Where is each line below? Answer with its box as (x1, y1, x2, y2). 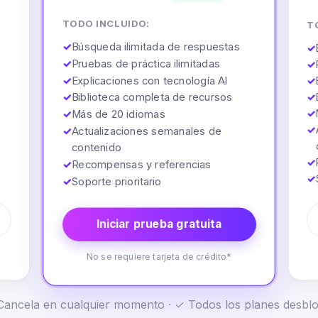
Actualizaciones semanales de (71, 124, 221, 137)
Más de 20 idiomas (71, 107, 165, 120)
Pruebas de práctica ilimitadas (71, 57, 220, 70)
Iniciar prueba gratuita (96, 216, 222, 231)
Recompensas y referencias (71, 158, 212, 170)
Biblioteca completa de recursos (71, 90, 233, 104)
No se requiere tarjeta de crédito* (86, 251, 232, 262)
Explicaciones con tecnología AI (71, 73, 227, 87)
